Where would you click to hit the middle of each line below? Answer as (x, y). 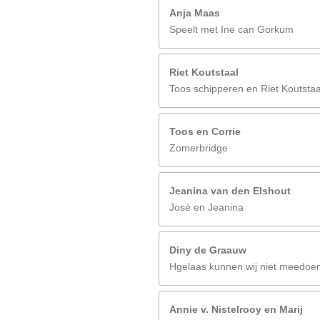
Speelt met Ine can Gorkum (231, 30)
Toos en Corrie (205, 132)
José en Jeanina (206, 207)
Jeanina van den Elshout (230, 191)
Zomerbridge (199, 148)
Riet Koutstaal (204, 72)
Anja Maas (195, 13)
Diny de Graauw (208, 250)
